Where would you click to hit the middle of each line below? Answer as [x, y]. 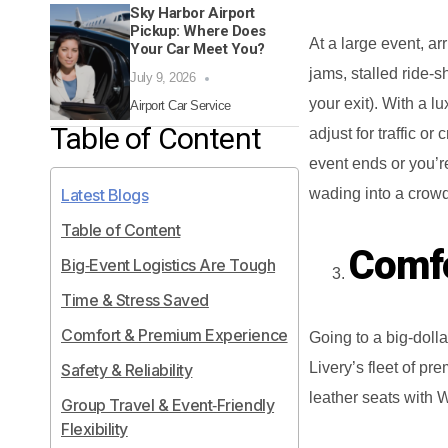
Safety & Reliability [127, 370]
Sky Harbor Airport [192, 13]
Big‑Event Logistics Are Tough [168, 265]
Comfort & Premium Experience [174, 335]
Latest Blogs [105, 195]
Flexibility [94, 429]
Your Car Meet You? [197, 49]
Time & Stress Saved [135, 300]
